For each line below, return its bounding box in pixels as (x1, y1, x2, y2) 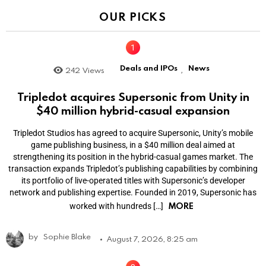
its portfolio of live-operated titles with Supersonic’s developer (21, 175, 245, 185)
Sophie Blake (43, 230, 91, 242)
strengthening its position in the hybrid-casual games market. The (13, 151, 253, 161)
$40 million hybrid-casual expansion (36, 103, 230, 118)
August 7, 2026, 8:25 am (107, 233, 198, 244)
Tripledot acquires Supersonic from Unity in (17, 89, 249, 104)
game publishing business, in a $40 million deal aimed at (31, 140, 235, 150)
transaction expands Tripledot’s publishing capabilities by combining (8, 163, 258, 173)
